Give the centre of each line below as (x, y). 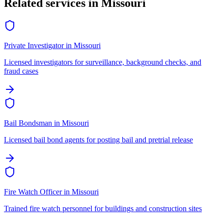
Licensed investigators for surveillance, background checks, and (103, 62)
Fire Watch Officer (33, 192)
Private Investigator (34, 46)
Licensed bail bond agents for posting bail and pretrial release (98, 140)
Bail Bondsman (28, 123)
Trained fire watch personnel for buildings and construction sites (103, 209)
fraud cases (21, 71)
